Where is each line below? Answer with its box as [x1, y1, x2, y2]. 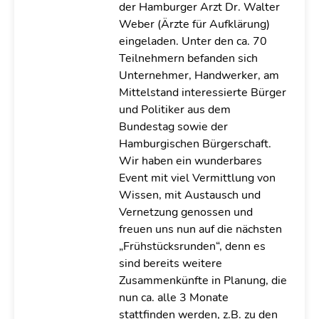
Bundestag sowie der [118, 119, 228, 135]
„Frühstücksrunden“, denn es [118, 239, 266, 254]
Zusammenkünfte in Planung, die [118, 273, 287, 288]
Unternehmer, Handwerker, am [118, 68, 279, 83]
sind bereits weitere [118, 256, 222, 271]
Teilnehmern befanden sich [118, 51, 258, 66]
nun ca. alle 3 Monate [118, 290, 229, 305]
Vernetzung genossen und [118, 204, 253, 220]
